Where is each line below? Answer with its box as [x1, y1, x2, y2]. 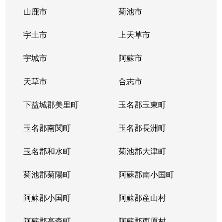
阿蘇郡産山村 [118, 191, 166, 203]
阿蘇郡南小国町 [118, 168, 174, 180]
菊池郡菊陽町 [23, 168, 71, 180]
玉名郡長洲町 [118, 121, 166, 133]
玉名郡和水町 [23, 145, 71, 157]
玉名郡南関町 [23, 121, 71, 133]
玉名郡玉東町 [118, 98, 166, 110]
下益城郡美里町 [23, 98, 79, 110]
